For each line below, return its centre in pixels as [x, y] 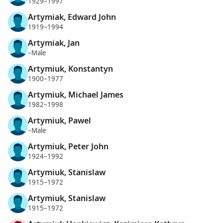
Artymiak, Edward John [72, 17]
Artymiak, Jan [54, 43]
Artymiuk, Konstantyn [70, 68]
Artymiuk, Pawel [59, 120]
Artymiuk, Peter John [68, 146]
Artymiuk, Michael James [76, 94]
